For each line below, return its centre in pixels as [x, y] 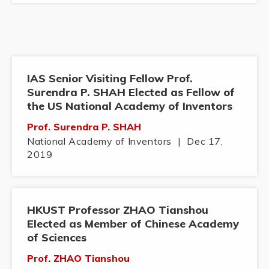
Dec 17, [205, 141]
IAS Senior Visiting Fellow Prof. [110, 79]
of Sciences [57, 238]
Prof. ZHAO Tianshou [78, 258]
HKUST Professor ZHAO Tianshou [118, 210]
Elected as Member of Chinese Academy [133, 224]
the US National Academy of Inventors [130, 106]
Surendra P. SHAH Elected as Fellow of [131, 92]
